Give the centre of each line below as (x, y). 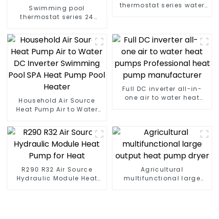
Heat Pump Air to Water (57, 109)
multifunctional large (162, 178)
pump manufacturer (162, 115)
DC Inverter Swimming (57, 118)
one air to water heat (162, 97)
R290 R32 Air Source (57, 169)
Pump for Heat (57, 187)
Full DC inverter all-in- (162, 88)
